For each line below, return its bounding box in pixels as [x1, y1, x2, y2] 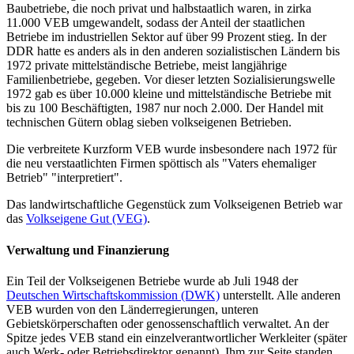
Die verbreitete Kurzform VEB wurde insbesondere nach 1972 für [6, 142, 337, 156]
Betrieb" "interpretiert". [6, 171, 122, 185]
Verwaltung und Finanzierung [6, 243, 169, 257]
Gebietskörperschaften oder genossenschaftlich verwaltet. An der [6, 316, 329, 330]
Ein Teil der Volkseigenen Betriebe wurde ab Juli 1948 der [6, 273, 298, 288]
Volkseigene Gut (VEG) [26, 212, 147, 226]
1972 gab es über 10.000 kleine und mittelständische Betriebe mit [6, 87, 331, 101]
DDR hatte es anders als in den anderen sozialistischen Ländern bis [6, 44, 340, 58]
